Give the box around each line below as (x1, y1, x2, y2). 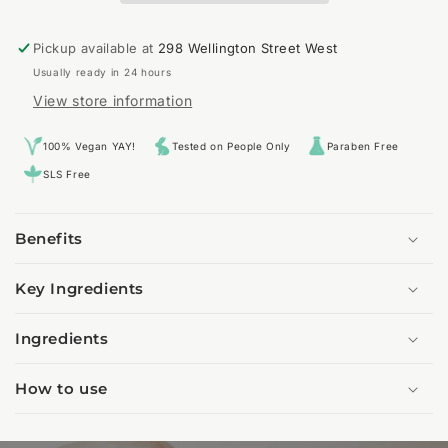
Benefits (15, 229, 83, 249)
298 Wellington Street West (158, 40, 338, 57)
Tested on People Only (172, 140, 291, 153)
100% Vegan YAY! (43, 140, 136, 153)
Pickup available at (33, 40, 159, 57)
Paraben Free (326, 140, 399, 153)
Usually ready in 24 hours (33, 66, 172, 79)
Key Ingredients (15, 279, 144, 299)
